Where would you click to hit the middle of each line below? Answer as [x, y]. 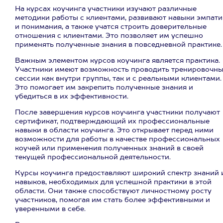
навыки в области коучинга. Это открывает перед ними [114, 130]
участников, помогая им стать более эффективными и [112, 200]
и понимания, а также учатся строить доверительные [111, 27]
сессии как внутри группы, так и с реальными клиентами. [118, 79]
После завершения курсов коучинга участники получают [117, 112]
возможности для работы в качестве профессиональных [117, 139]
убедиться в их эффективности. [72, 97]
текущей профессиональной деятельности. [93, 157]
